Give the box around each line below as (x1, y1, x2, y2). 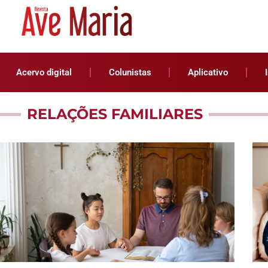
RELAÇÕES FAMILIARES (27, 105, 203, 123)
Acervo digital (16, 67, 72, 78)
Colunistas (108, 67, 151, 78)
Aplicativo (188, 67, 229, 78)
